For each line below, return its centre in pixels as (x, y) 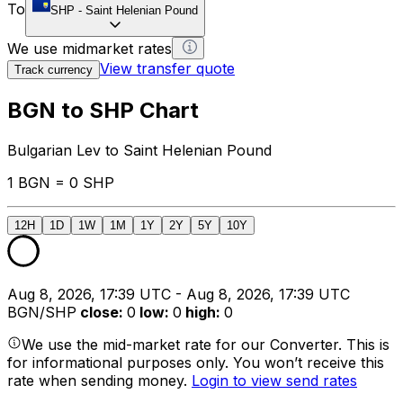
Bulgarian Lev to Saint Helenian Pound (139, 150)
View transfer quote (167, 68)
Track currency (54, 69)
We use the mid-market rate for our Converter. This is (206, 344)
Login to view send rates (274, 380)
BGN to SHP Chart (103, 110)
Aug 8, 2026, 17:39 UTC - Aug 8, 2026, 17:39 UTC (179, 294)
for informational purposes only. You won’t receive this (196, 362)
